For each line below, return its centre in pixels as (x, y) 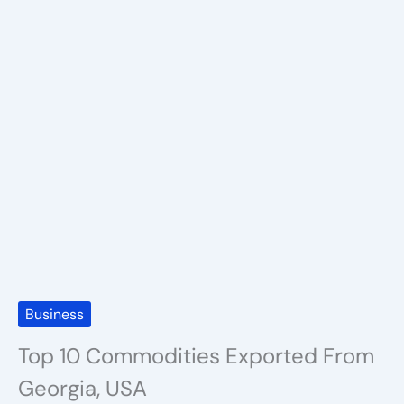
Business (55, 314)
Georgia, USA (83, 388)
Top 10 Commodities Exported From (196, 356)
